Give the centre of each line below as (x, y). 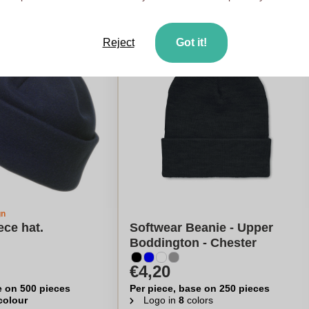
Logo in (161, 300)
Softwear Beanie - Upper (201, 228)
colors (198, 300)
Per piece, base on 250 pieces (199, 288)
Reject (118, 42)
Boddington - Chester (193, 243)
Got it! (191, 42)
